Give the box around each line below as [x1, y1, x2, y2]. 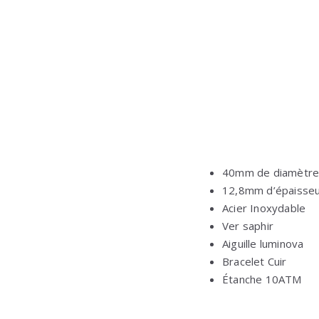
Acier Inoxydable [222, 200, 306, 215]
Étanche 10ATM [222, 271, 302, 286]
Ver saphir [222, 218, 273, 233]
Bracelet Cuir [222, 253, 287, 268]
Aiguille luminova [222, 236, 304, 251]
